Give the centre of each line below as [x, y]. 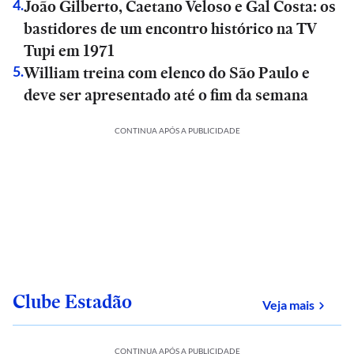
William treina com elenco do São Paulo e [167, 73]
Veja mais [288, 305]
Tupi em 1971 [69, 51]
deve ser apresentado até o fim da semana [166, 95]
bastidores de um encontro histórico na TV [170, 28]
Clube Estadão [72, 301]
